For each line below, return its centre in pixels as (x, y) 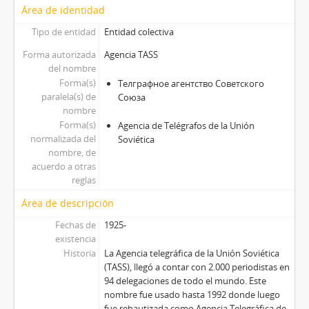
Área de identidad (63, 10)
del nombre (72, 68)
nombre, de (72, 152)
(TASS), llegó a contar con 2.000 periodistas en (197, 267)
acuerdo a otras (63, 166)
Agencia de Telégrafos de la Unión (186, 126)
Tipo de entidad (63, 32)
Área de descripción (68, 203)
